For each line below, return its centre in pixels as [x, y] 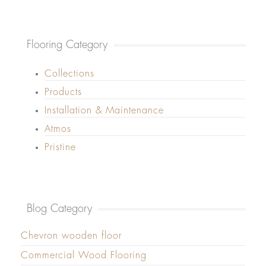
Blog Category [59, 209]
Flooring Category [67, 45]
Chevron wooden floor [71, 236]
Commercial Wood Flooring [84, 256]
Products [63, 92]
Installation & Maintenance [104, 111]
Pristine [60, 148]
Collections [69, 74]
